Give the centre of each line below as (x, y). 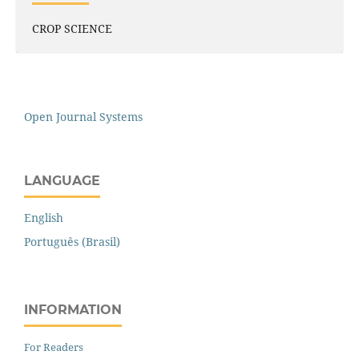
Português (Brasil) (72, 242)
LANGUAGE (62, 181)
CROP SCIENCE (72, 29)
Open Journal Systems (83, 117)
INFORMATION (73, 310)
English (44, 218)
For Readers (54, 347)
